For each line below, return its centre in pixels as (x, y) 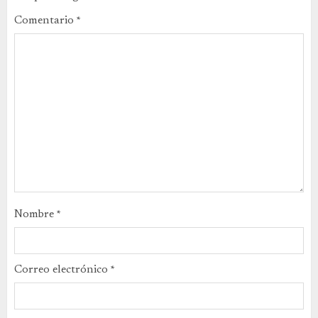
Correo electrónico (62, 269)
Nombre (35, 214)
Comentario (45, 20)
